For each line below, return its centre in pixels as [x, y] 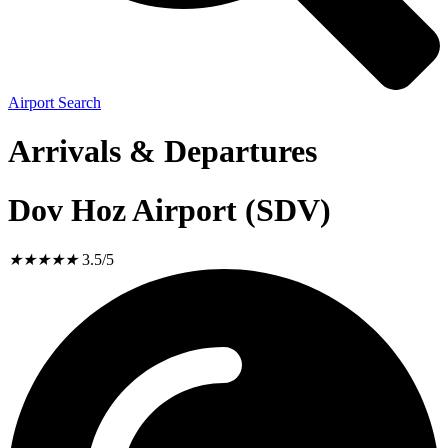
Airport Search [54, 102]
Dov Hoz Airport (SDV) [169, 209]
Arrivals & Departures [162, 151]
